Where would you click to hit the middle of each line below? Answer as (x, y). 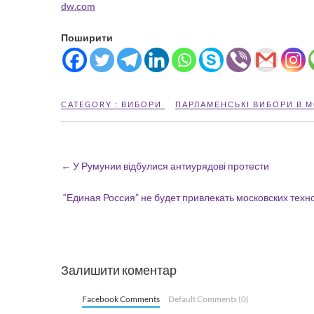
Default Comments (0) (208, 299)
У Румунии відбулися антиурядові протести (170, 166)
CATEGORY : (91, 104)
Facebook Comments (121, 299)
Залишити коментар (119, 269)
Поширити (87, 37)
